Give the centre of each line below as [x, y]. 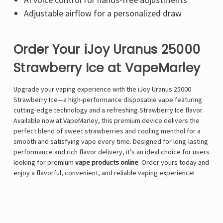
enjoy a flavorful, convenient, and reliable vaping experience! [104, 173]
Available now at [38, 121]
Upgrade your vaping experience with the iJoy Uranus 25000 [102, 89]
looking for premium [44, 163]
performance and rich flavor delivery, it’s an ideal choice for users [111, 152]
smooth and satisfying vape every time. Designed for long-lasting [111, 142]
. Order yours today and [174, 163]
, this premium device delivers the [149, 121]
